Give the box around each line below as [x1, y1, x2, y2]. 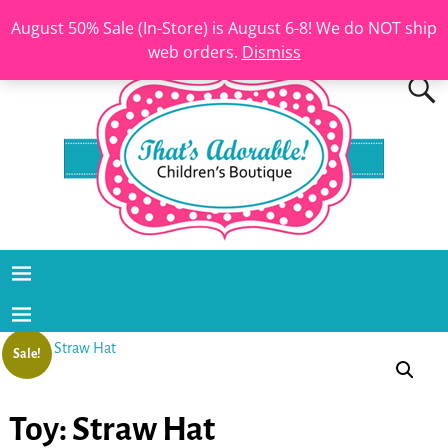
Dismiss [241, 41, 301, 63]
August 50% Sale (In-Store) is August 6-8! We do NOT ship [11, 17, 437, 39]
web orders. [147, 41, 242, 63]
